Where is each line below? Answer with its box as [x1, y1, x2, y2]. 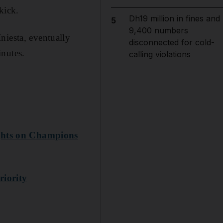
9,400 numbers [128, 25, 188, 35]
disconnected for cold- [128, 37, 215, 47]
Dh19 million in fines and [128, 13, 220, 23]
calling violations [128, 49, 191, 59]
